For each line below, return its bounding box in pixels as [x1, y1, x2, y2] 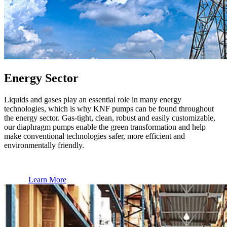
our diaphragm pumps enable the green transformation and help [4, 123, 206, 132]
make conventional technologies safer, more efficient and [4, 132, 185, 141]
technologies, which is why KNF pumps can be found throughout [4, 104, 214, 113]
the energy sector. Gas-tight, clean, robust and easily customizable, [4, 113, 215, 123]
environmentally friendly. [4, 141, 84, 150]
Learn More [28, 175, 66, 184]
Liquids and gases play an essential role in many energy [4, 95, 181, 104]
